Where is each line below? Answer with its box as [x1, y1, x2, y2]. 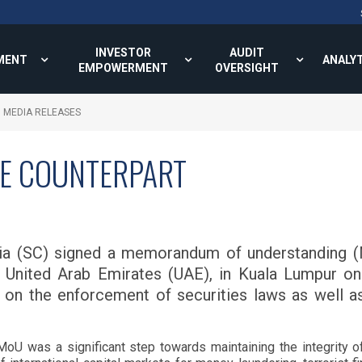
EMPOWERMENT [78, 61, 168, 74]
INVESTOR [95, 46, 151, 59]
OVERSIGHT [215, 61, 279, 74]
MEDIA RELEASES [3, 107, 81, 118]
